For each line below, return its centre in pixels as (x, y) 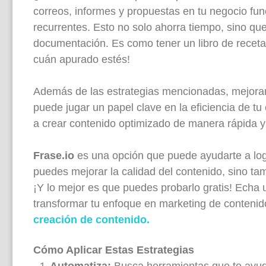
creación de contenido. (91, 219)
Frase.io (54, 155)
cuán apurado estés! (82, 59)
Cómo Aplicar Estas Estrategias (114, 250)
